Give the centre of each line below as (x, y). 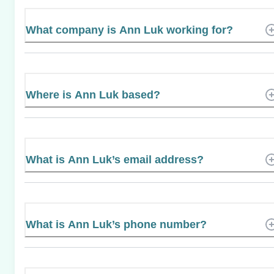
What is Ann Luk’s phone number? (116, 224)
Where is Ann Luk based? (93, 94)
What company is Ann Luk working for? (129, 30)
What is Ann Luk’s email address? (115, 159)
